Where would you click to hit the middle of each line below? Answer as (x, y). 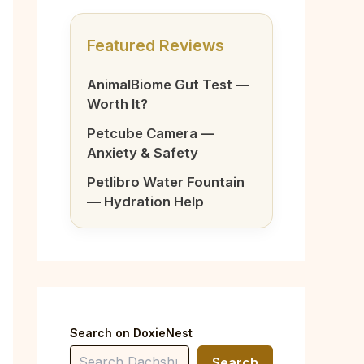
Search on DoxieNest (131, 333)
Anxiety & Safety (143, 153)
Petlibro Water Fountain (166, 182)
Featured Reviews (156, 45)
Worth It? (117, 104)
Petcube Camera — (151, 133)
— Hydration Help (145, 201)
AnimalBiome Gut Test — (168, 84)
